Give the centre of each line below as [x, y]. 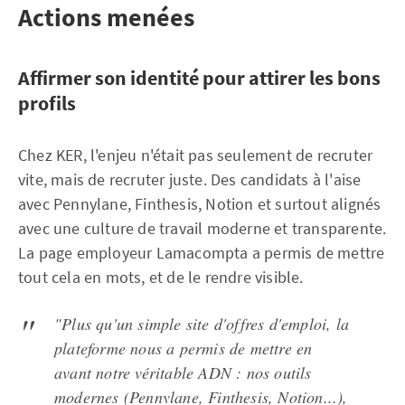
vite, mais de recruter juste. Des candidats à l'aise [190, 179]
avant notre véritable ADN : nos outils [183, 372]
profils [47, 103]
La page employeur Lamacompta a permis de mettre [202, 253]
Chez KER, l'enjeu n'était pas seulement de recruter [196, 155]
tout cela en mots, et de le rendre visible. [161, 277]
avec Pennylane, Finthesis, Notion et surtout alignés [200, 204]
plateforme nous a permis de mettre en [184, 348]
